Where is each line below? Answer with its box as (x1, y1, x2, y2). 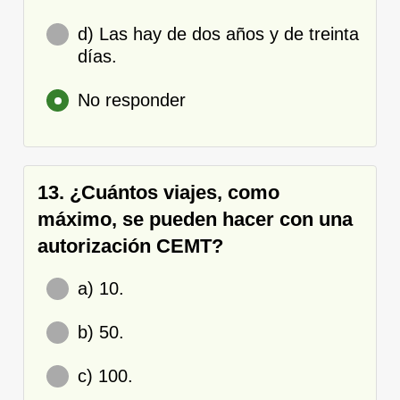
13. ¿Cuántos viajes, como (37, 180, 279, 204)
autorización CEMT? (37, 234, 223, 257)
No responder (78, 89, 186, 110)
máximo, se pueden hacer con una (37, 207, 353, 230)
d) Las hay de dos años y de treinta (78, 23, 359, 44)
